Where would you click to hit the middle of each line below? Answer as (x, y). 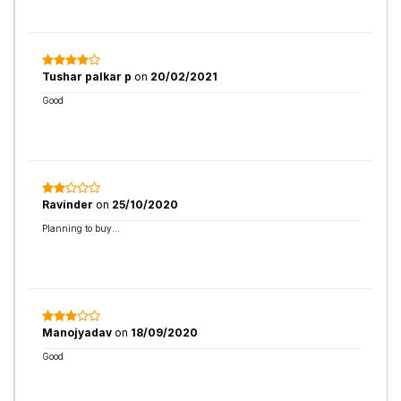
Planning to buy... (81, 228)
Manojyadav (78, 333)
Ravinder (69, 205)
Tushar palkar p (87, 77)
